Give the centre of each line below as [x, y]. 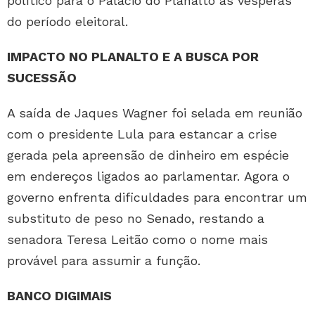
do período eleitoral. [72, 22]
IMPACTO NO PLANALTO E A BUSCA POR [133, 57]
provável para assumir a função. [106, 261]
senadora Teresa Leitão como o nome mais [137, 240]
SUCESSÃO [42, 78]
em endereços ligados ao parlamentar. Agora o [148, 176]
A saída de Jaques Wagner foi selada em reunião [155, 113]
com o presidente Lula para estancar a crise [142, 134]
